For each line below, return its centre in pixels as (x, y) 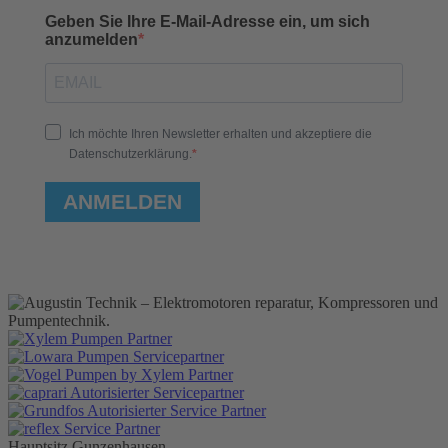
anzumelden (91, 39)
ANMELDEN (122, 202)
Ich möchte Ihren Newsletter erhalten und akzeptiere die (220, 133)
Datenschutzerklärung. (130, 153)
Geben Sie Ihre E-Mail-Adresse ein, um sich (207, 21)
